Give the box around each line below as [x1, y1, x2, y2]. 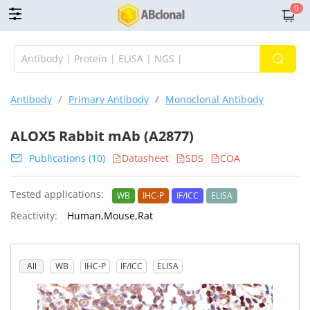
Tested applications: [10, 188, 104, 201]
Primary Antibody [69, 93, 149, 106]
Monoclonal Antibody [165, 93, 264, 106]
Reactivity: [10, 209, 57, 222]
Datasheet [122, 152, 169, 165]
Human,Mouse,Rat [64, 209, 153, 222]
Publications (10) [29, 152, 105, 165]
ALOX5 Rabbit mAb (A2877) [10, 127, 194, 145]
